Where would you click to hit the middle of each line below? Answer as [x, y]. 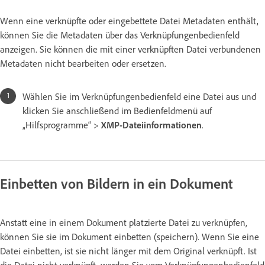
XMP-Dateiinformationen [151, 125]
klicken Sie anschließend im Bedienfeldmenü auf [117, 111]
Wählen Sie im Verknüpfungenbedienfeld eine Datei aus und [139, 97]
